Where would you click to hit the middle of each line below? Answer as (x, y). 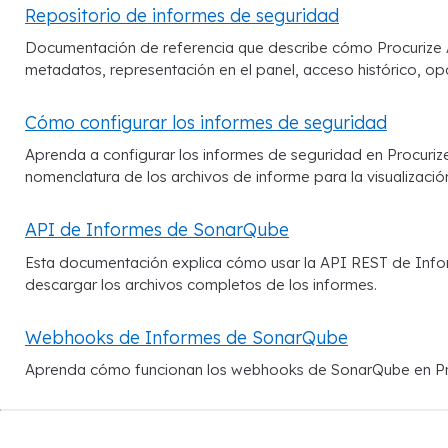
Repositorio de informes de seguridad (182, 14)
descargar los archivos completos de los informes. (201, 284)
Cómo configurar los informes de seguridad (206, 122)
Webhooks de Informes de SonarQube (186, 336)
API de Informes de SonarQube (157, 229)
